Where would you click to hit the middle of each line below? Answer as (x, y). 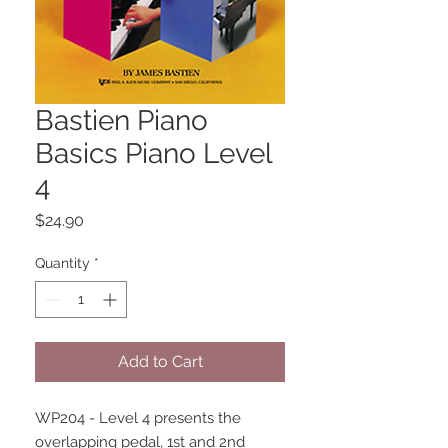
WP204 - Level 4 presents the (138, 418)
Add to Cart (160, 362)
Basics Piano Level (153, 154)
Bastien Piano (121, 121)
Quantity (62, 263)
